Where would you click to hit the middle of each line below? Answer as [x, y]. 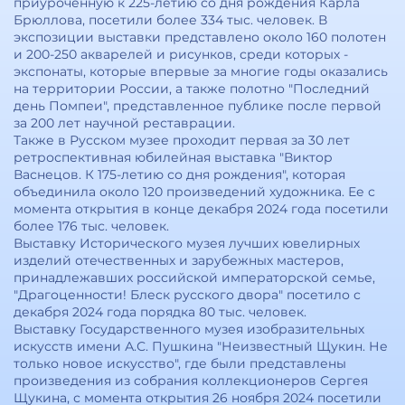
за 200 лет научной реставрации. [124, 123]
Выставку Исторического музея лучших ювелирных [187, 243]
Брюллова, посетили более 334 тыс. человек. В [170, 20]
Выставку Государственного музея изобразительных [189, 329]
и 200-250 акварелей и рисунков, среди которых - [181, 54]
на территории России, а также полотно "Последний [192, 89]
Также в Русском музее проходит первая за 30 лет [182, 140]
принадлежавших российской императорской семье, [194, 278]
